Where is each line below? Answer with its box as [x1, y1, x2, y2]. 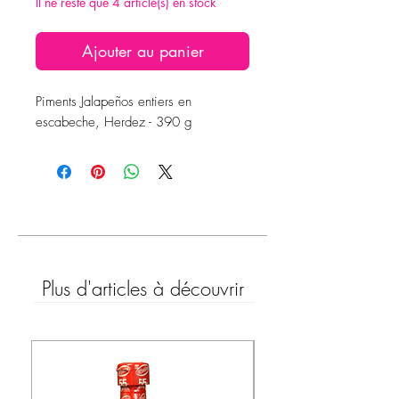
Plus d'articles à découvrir [41, 275, 244, 303]
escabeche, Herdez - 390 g [36, 113, 197, 132]
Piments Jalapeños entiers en [36, 93, 191, 111]
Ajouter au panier [81, 40, 204, 62]
